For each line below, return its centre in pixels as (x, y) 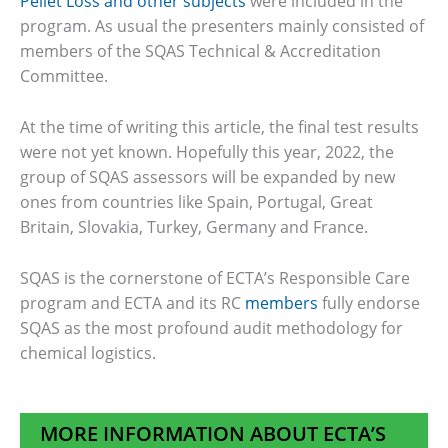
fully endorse (369, 302)
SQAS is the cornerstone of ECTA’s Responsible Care (215, 277)
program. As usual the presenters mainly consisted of (222, 26)
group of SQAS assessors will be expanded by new (207, 177)
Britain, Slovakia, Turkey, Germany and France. (194, 227)
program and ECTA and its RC (132, 302)
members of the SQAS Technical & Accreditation (200, 51)
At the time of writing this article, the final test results (219, 127)
